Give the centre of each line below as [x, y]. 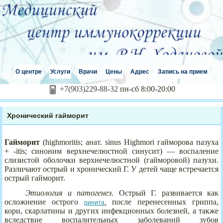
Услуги [60, 72]
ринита [94, 202]
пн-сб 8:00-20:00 [148, 89]
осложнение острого [44, 202]
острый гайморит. [35, 178]
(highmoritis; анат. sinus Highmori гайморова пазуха [129, 142]
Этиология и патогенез [68, 193]
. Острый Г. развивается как [165, 193]
